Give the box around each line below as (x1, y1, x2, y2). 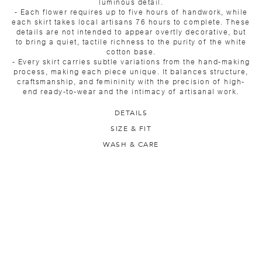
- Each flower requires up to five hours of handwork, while (14, 8, 248, 16)
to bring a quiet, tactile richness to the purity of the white (15, 37, 247, 46)
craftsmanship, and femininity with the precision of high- (17, 77, 245, 86)
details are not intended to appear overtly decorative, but (16, 27, 246, 36)
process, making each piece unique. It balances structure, (13, 67, 249, 76)
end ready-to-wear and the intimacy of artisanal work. (23, 87, 239, 96)
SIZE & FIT (111, 123, 151, 133)
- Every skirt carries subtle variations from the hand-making (12, 57, 250, 66)
